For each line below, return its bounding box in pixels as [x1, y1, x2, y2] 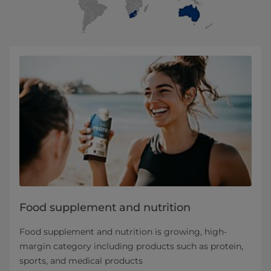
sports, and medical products [19, 255, 143, 266]
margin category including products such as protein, [19, 240, 243, 252]
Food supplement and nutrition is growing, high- [19, 226, 227, 237]
